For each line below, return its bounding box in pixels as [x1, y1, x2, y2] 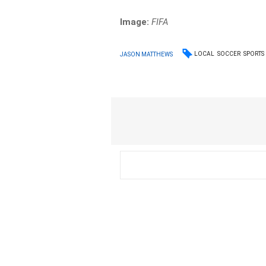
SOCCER [217, 50, 241, 57]
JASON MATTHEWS [120, 50, 173, 58]
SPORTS [243, 50, 265, 57]
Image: [120, 17, 152, 27]
